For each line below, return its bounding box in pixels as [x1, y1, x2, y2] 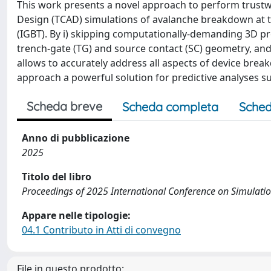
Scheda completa [122, 99, 218, 114]
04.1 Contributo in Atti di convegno [22, 223, 181, 237]
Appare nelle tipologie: [22, 209, 131, 222]
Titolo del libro [22, 170, 91, 183]
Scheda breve [27, 99, 102, 114]
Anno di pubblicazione [22, 131, 129, 145]
